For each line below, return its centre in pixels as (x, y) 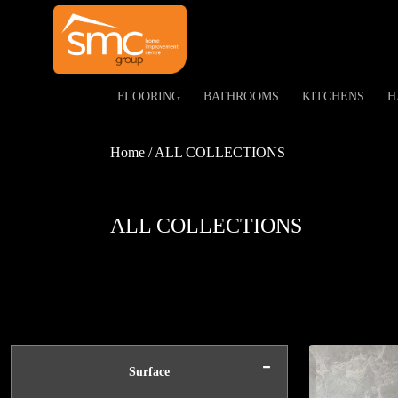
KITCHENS (333, 96)
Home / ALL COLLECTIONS (198, 152)
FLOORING (148, 96)
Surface (149, 372)
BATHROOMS (241, 96)
